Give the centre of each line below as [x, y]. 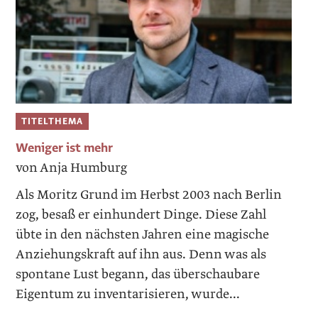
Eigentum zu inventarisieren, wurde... [128, 294]
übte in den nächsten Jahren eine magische [143, 234]
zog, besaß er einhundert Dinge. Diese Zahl [141, 214]
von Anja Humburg [72, 168]
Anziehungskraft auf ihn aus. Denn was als [141, 254]
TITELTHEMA [53, 122]
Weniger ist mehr [65, 148]
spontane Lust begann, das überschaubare [138, 274]
